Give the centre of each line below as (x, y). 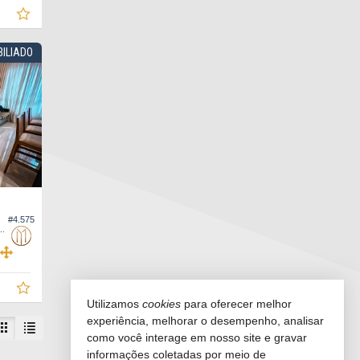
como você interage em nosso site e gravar (197, 337)
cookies (162, 304)
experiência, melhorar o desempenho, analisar (205, 321)
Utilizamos (115, 304)
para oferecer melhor (236, 304)
